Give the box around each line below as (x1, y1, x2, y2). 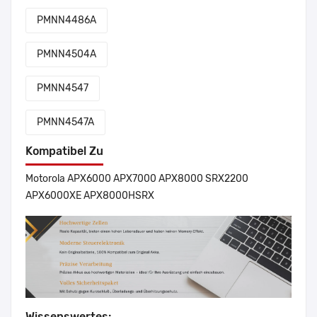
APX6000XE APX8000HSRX (25, 190, 154, 202)
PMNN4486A (37, 14, 96, 27)
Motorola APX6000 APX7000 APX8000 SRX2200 (25, 173, 248, 185)
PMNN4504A (37, 48, 96, 61)
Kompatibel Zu (25, 144, 103, 158)
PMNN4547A (37, 116, 94, 129)
